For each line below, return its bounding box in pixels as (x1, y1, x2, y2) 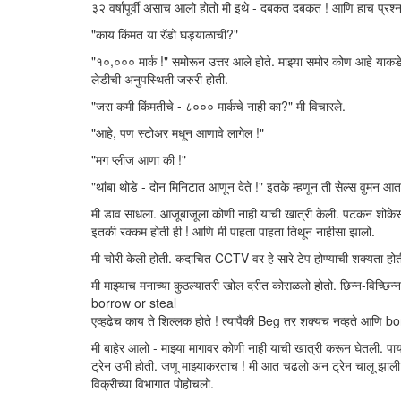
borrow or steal (91, 294, 176, 311)
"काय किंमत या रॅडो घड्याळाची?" (91, 25, 238, 43)
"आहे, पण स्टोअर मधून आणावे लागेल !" (91, 124, 264, 141)
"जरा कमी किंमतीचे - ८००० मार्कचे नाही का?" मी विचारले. (91, 97, 346, 115)
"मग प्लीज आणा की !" (91, 150, 186, 168)
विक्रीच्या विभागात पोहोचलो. (91, 374, 214, 392)
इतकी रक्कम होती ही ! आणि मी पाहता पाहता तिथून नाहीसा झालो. (91, 222, 375, 240)
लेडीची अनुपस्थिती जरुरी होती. (91, 70, 228, 88)
